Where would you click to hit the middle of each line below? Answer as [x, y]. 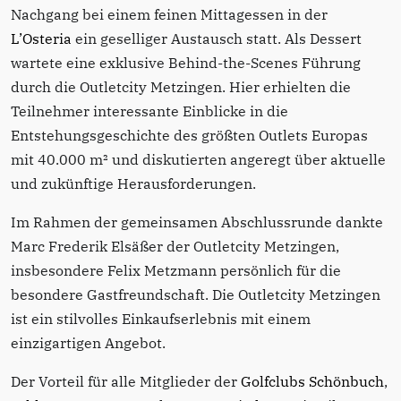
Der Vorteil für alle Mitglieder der [126, 382]
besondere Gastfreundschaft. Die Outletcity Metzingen [196, 295]
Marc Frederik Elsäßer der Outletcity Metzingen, [175, 247]
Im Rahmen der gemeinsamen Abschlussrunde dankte [197, 222]
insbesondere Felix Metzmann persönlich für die [176, 271]
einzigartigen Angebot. [88, 343]
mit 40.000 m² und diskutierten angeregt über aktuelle [198, 160]
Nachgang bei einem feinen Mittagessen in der [169, 15]
